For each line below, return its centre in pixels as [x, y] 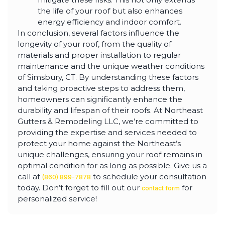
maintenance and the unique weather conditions [111, 66]
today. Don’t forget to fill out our [80, 187]
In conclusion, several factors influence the [98, 33]
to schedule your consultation [149, 176]
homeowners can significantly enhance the [100, 99]
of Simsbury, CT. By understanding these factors [108, 77]
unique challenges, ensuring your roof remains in [110, 154]
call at [30, 176]
